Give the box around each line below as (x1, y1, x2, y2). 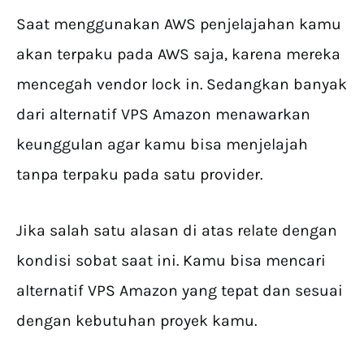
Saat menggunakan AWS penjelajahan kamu (16, 15, 341, 34)
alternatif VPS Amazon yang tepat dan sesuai (16, 281, 343, 301)
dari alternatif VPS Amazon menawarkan (16, 105, 310, 124)
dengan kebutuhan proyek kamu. (16, 311, 261, 331)
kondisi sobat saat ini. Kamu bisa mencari (16, 251, 326, 271)
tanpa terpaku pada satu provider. (16, 165, 262, 184)
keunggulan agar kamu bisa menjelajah (16, 135, 308, 154)
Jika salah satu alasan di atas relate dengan (16, 221, 337, 240)
